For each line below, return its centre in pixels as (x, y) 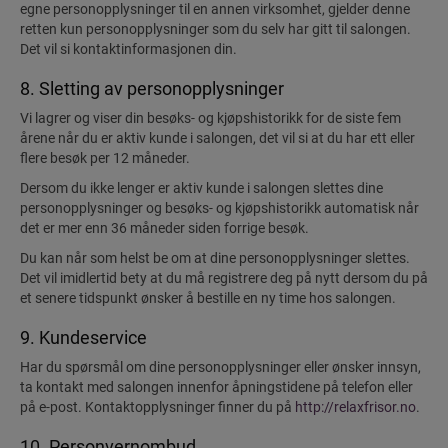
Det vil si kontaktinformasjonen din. (128, 49)
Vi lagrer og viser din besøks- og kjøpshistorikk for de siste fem (210, 118)
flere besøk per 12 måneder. (105, 158)
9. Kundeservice (83, 337)
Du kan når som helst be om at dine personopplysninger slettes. (215, 258)
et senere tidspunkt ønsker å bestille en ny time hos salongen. (208, 298)
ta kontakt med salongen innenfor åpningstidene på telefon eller (216, 387)
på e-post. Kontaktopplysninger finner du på (157, 407)
